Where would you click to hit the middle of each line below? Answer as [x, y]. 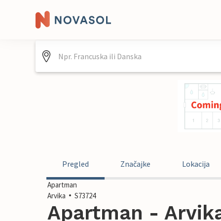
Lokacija [196, 164]
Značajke [135, 164]
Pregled [75, 164]
